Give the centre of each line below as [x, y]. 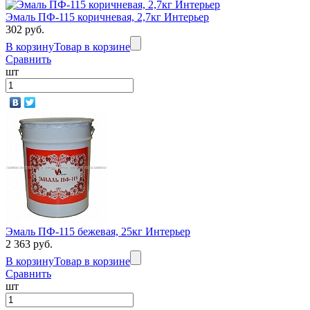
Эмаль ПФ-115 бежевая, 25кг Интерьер [98, 231]
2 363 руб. [29, 244]
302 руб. [25, 29]
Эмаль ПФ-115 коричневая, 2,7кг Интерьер [107, 17]
